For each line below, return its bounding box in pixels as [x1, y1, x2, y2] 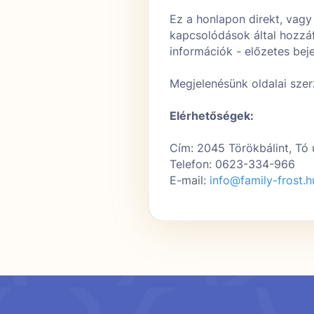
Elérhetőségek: [170, 109, 254, 123]
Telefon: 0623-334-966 [170, 157, 295, 171]
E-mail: [170, 173, 210, 187]
